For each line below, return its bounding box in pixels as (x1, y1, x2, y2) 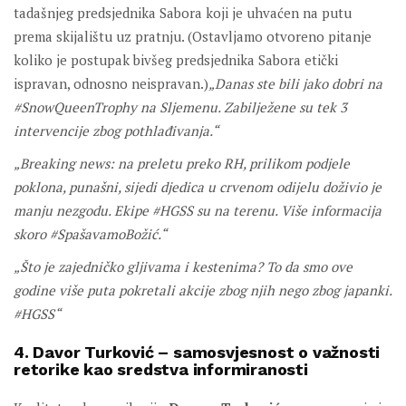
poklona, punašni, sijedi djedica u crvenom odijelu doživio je (14, 178, 382, 197)
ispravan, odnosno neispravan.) (14, 74, 208, 93)
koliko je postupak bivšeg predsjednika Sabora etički (14, 51, 338, 70)
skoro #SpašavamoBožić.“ (14, 225, 167, 244)
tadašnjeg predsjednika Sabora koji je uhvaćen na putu (14, 4, 352, 23)
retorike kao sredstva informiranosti (14, 360, 308, 380)
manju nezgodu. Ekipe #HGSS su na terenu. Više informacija (14, 201, 382, 220)
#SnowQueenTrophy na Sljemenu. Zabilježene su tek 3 (14, 98, 347, 117)
